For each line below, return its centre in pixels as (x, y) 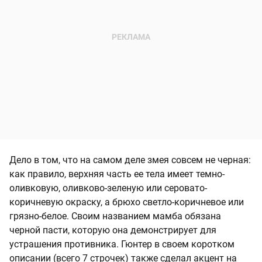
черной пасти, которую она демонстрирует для (113, 230)
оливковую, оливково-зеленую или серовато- (108, 188)
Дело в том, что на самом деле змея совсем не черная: (130, 160)
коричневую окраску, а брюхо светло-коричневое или (127, 202)
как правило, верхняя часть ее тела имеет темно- (117, 174)
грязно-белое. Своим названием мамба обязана (115, 216)
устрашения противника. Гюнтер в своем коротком (122, 244)
